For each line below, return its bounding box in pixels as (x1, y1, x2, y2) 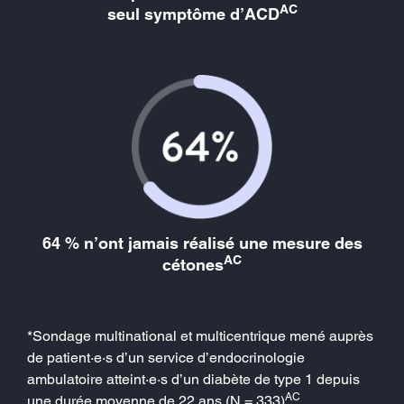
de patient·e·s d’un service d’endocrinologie (27, 348, 305, 366)
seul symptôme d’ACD (106, 4, 280, 23)
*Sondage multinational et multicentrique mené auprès (27, 326, 373, 344)
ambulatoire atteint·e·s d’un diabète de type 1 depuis (27, 370, 360, 388)
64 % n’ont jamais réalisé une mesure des (41, 233, 363, 252)
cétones (162, 254, 224, 274)
